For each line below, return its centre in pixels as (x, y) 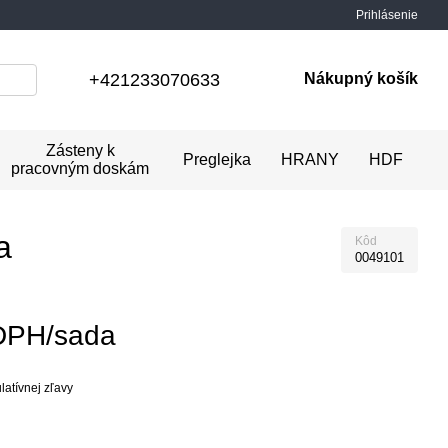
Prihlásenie (387, 15)
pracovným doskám (80, 168)
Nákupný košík (361, 78)
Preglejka (217, 159)
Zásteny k (80, 150)
